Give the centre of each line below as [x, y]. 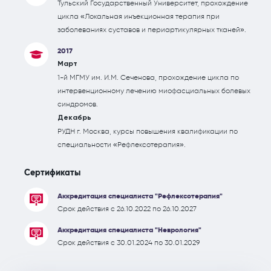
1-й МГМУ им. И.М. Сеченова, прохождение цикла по [148, 77]
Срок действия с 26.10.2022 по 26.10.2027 [127, 209]
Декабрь [74, 118]
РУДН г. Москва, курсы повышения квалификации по [148, 131]
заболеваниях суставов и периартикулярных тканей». [152, 30]
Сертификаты [52, 173]
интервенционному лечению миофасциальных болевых [154, 91]
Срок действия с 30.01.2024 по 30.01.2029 [129, 243]
